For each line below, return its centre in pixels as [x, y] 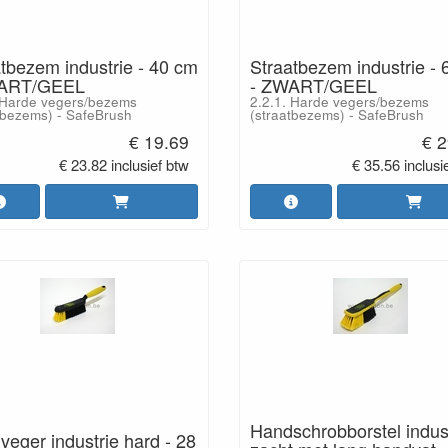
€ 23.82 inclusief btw [124, 165]
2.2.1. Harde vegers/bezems [339, 101]
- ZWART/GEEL [313, 84]
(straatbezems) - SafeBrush [337, 114]
